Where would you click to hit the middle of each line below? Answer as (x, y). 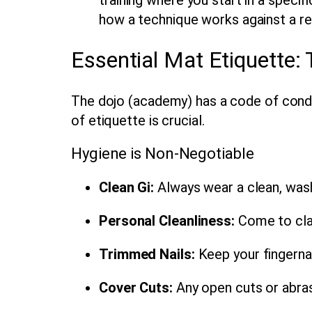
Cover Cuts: (136, 287)
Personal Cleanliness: (167, 220)
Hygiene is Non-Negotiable (163, 153)
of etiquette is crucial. (138, 120)
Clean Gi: (127, 187)
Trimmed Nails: (147, 254)
